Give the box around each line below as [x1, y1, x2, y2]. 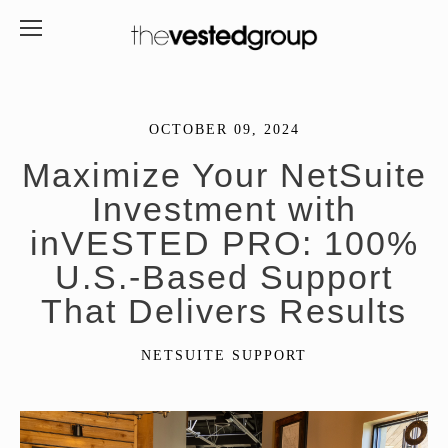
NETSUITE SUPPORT [141, 348, 307, 363]
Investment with [91, 190, 357, 228]
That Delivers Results [41, 292, 407, 330]
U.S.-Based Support [55, 258, 393, 296]
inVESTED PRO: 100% [29, 224, 419, 262]
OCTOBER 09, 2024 [148, 122, 300, 137]
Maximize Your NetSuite [21, 156, 427, 194]
